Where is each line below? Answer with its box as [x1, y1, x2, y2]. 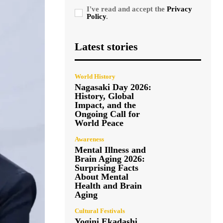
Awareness [75, 135, 104, 143]
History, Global [75, 91, 134, 101]
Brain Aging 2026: [75, 153, 145, 164]
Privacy [167, 4, 192, 13]
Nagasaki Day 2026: [75, 82, 151, 92]
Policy [87, 12, 106, 20]
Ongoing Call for [75, 109, 140, 119]
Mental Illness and [75, 144, 146, 155]
